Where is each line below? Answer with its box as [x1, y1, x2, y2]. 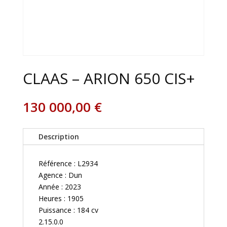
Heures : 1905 [38, 193, 84, 203]
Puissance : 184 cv [38, 205, 98, 215]
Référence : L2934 [38, 158, 98, 168]
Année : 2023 [38, 181, 81, 192]
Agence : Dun [38, 170, 82, 180]
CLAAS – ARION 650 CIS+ [22, 67, 195, 89]
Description [38, 131, 79, 141]
